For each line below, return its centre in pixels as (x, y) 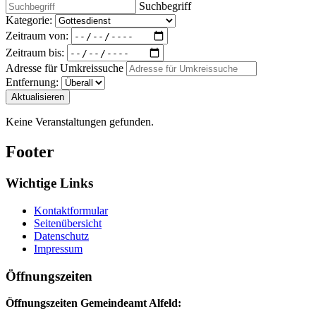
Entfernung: (32, 83)
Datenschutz (61, 236)
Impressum (58, 248)
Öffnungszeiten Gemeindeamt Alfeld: (93, 303)
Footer (30, 152)
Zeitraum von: (37, 35)
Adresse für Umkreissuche (65, 68)
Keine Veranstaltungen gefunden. (80, 122)
